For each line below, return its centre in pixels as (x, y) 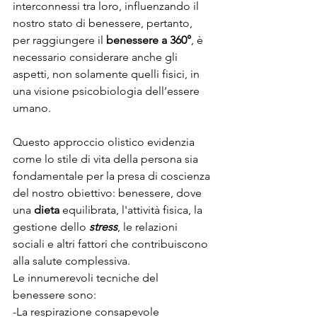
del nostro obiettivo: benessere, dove (109, 192)
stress (103, 226)
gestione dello (51, 226)
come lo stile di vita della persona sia (107, 158)
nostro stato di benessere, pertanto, (104, 23)
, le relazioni (149, 226)
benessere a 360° (149, 40)
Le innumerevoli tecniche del (87, 277)
